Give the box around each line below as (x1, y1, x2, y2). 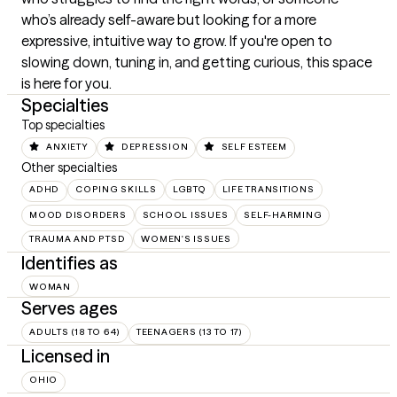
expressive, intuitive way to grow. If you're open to (21, 32, 332, 50)
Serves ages (21, 297, 118, 320)
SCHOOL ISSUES (142, 209, 229, 222)
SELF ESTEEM (221, 141, 287, 152)
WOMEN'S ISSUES (141, 232, 231, 245)
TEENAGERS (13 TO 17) (136, 326, 243, 339)
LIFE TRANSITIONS (222, 183, 315, 196)
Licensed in (21, 345, 110, 368)
